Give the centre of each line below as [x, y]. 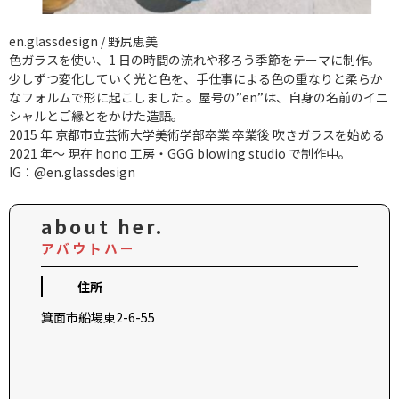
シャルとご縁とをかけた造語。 [96, 115]
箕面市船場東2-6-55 [98, 317]
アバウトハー [89, 248]
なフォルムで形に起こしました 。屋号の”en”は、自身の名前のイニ [199, 97]
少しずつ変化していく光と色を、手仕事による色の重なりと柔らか [196, 78]
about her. [103, 226]
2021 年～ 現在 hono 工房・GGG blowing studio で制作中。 [180, 153]
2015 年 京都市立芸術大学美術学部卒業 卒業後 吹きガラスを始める [197, 134]
